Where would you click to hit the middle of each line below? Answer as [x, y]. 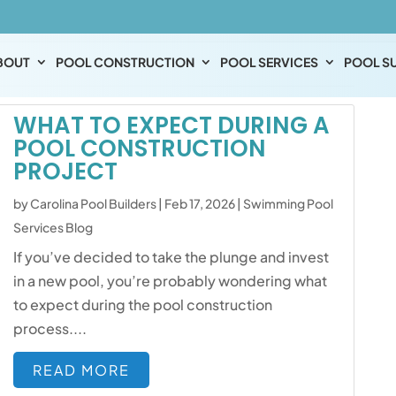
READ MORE [82, 370]
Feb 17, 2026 [200, 203]
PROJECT [66, 171]
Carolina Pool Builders [94, 203]
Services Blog [53, 227]
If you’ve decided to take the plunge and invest [171, 257]
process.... [50, 328]
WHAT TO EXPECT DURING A [172, 126]
